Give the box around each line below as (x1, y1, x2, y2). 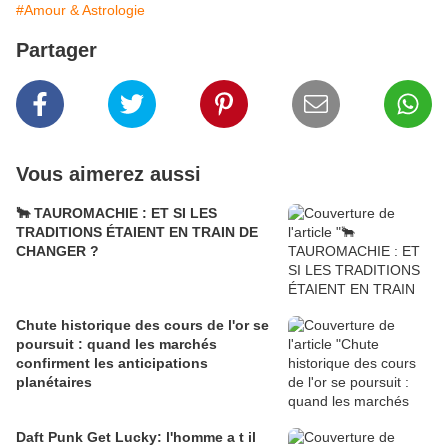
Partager (16, 39, 97, 62)
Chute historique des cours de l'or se (16, 317, 269, 334)
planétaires (16, 374, 92, 391)
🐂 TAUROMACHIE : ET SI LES (16, 205, 217, 222)
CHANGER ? (16, 243, 99, 260)
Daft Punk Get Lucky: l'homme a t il (16, 429, 256, 446)
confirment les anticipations (16, 355, 208, 372)
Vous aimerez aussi (16, 163, 201, 186)
